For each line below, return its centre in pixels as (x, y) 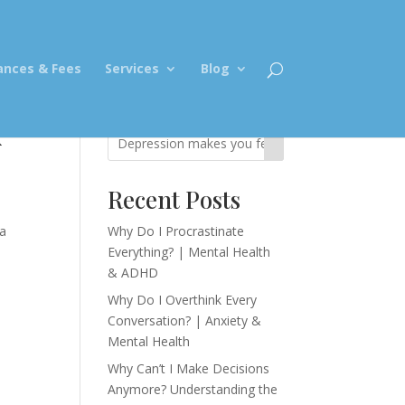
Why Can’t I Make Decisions (189, 368)
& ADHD (133, 273)
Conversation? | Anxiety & (185, 320)
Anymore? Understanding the (193, 389)
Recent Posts (174, 199)
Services (132, 68)
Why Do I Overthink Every (183, 300)
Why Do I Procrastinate (176, 231)
